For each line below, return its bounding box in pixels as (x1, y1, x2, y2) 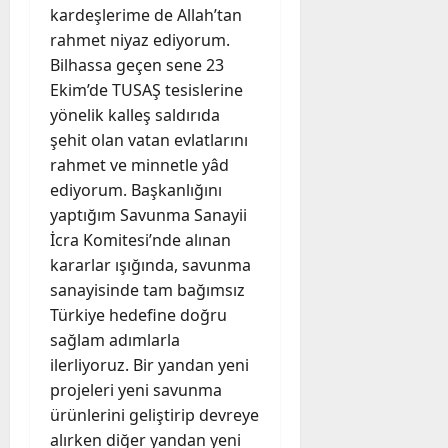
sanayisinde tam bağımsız (50, 278, 245, 301)
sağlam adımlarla (50, 328, 180, 351)
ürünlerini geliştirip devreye (50, 403, 259, 426)
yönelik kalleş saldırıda (50, 103, 220, 126)
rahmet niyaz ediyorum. (50, 28, 230, 51)
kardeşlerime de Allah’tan (50, 3, 242, 26)
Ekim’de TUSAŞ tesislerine (50, 78, 243, 101)
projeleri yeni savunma (50, 378, 222, 401)
